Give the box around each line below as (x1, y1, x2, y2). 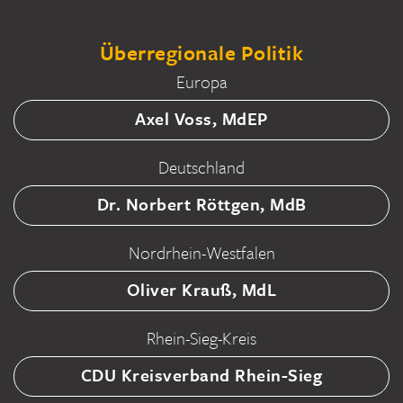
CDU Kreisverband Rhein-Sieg (80, 363, 323, 387)
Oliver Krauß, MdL (126, 277, 277, 301)
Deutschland (158, 155, 245, 179)
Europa (175, 69, 228, 94)
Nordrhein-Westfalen (128, 240, 275, 264)
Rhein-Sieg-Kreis (147, 326, 256, 350)
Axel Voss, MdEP (135, 106, 268, 130)
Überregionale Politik (99, 38, 304, 67)
